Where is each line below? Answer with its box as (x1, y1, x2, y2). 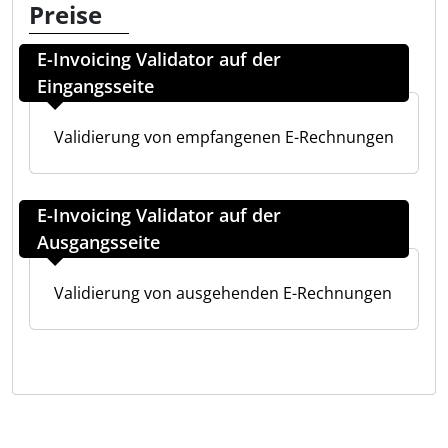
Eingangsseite (37, 74, 154, 98)
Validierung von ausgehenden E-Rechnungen (54, 282, 392, 304)
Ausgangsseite (37, 230, 160, 254)
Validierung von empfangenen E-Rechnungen (54, 126, 394, 148)
